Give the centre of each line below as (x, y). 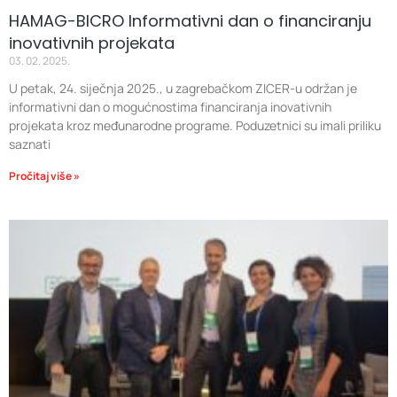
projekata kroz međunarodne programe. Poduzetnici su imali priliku (195, 125)
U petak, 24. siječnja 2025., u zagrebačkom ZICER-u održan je (183, 88)
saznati (30, 144)
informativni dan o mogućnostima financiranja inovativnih (170, 107)
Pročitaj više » (44, 176)
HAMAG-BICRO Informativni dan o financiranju (190, 21)
